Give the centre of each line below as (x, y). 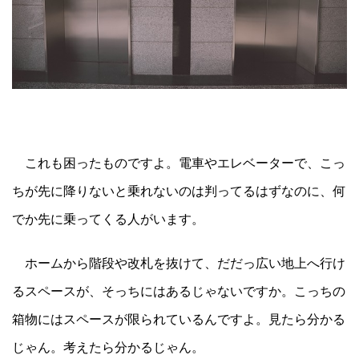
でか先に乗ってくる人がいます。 (108, 218)
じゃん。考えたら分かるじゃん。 (108, 347)
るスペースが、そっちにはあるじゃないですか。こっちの (179, 290)
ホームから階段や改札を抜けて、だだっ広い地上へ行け (179, 262)
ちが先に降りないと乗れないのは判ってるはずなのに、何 (179, 190)
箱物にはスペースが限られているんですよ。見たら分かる (179, 319)
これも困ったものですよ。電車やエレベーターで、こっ (179, 162)
